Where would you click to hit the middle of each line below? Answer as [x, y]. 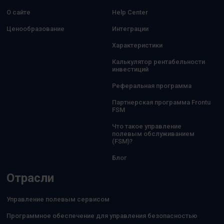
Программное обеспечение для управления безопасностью [102, 215]
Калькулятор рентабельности [158, 61]
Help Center [130, 12]
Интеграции [130, 28]
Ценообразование [35, 28]
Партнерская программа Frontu [161, 102]
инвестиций [130, 69]
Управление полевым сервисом [58, 199]
